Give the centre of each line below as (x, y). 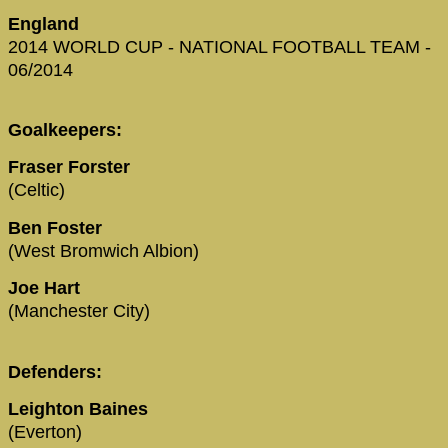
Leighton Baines (80, 408)
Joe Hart (46, 288)
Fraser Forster (71, 167)
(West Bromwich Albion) (103, 250)
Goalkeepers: (67, 130)
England (43, 23)
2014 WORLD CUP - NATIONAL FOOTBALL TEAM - (219, 46)
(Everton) (45, 431)
